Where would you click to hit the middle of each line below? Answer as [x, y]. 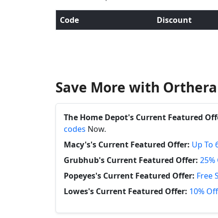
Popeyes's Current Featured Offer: [129, 176]
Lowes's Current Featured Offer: [126, 191]
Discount [174, 20]
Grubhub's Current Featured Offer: [131, 160]
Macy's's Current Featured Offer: [127, 145]
